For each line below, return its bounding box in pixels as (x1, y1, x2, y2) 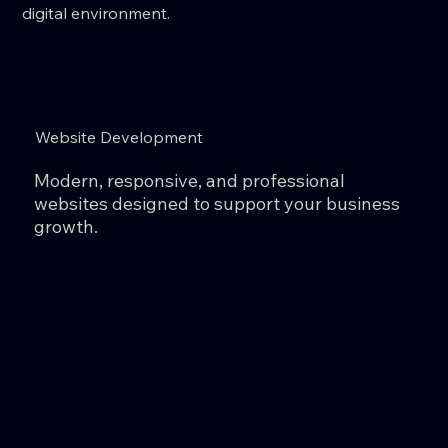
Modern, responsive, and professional (34, 168, 346, 192)
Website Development (34, 126, 203, 147)
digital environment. (22, 2, 171, 23)
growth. (34, 214, 99, 238)
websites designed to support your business (34, 191, 401, 215)
